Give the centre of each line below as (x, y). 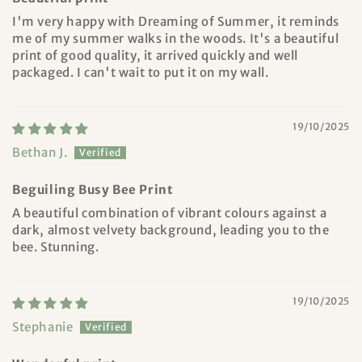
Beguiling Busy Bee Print (93, 190)
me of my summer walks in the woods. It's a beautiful (176, 39)
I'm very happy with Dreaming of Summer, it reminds (176, 22)
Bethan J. (40, 153)
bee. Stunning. (56, 247)
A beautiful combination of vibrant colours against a (170, 213)
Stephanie (43, 327)
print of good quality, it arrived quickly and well (156, 56)
